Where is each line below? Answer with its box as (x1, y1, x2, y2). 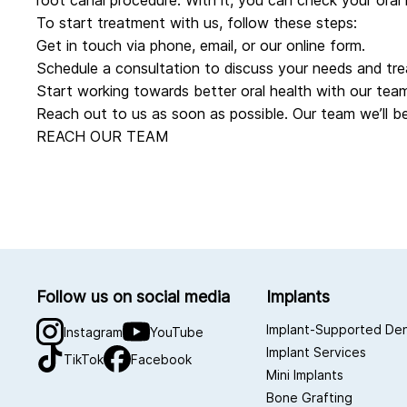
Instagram (64, 323, 123, 340)
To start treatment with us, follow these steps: (36, 14, 357, 33)
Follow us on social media (36, 287, 230, 307)
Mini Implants (265, 367, 343, 383)
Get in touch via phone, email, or (36, 36, 260, 55)
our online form (260, 36, 362, 55)
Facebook (131, 351, 192, 367)
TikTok (64, 351, 104, 367)
